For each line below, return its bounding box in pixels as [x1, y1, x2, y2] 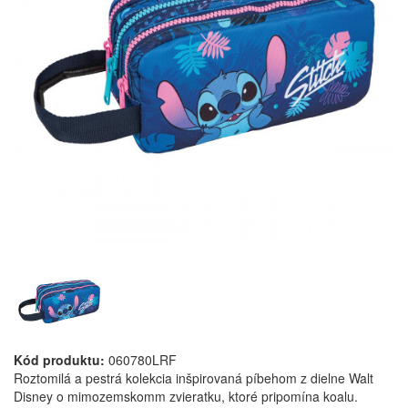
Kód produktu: [14, 351, 105, 369]
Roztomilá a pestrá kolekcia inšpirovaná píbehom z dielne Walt [14, 369, 373, 387]
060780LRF [105, 351, 177, 369]
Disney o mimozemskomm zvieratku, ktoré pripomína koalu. [14, 387, 358, 405]
